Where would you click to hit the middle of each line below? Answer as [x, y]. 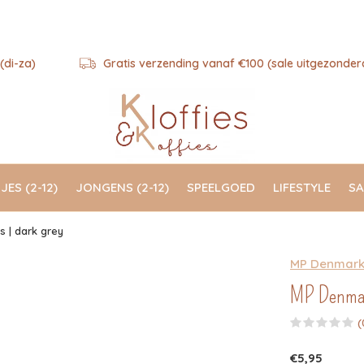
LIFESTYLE [302, 187]
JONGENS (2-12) [122, 187]
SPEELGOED [221, 187]
